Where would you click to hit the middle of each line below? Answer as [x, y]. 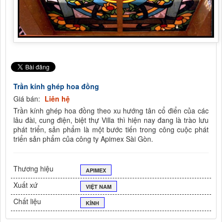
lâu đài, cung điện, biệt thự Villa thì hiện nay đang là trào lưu [111, 120]
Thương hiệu [33, 169]
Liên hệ [57, 99]
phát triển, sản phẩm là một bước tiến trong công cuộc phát [111, 130]
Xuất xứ [26, 185]
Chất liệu [27, 201]
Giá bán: [28, 99]
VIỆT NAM [98, 187]
